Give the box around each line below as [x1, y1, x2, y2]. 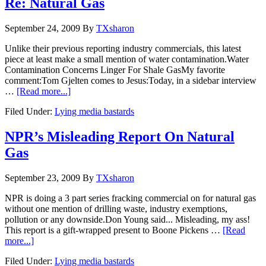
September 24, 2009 [5, 23, 80, 34]
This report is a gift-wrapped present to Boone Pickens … [5, 224, 223, 235]
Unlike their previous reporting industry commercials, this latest [5, 43, 241, 54]
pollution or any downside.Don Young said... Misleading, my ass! [5, 214, 250, 224]
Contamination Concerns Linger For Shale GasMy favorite [5, 65, 225, 75]
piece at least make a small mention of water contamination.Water [5, 54, 249, 65]
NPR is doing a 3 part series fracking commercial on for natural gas [5, 192, 256, 203]
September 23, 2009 [5, 172, 80, 183]
